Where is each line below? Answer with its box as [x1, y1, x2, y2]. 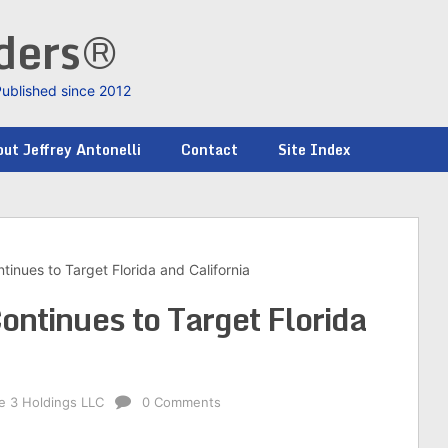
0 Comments [142, 394, 221, 410]
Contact [181, 138, 238, 161]
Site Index [278, 138, 350, 161]
